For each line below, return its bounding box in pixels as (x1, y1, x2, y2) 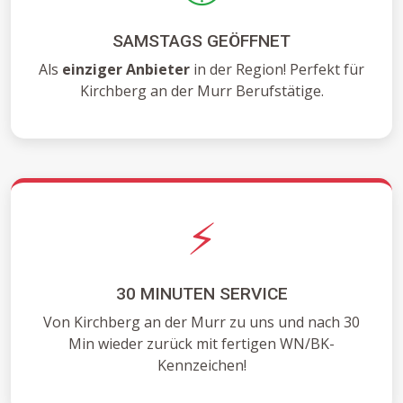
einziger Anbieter (62, 59, 190, 80)
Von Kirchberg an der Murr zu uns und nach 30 (43, 312, 360, 333)
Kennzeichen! (157, 355, 246, 376)
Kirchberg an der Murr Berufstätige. (79, 81, 324, 102)
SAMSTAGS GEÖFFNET (112, 31, 291, 52)
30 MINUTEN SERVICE (115, 283, 288, 305)
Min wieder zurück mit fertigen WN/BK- (68, 334, 335, 354)
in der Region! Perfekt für (190, 59, 364, 80)
